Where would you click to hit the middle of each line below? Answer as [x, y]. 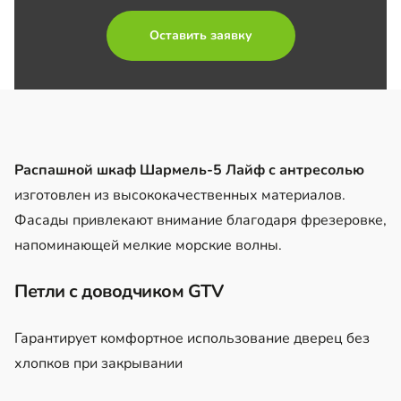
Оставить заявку [200, 35]
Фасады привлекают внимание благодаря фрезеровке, [200, 220]
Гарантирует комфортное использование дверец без [192, 338]
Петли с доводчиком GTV [119, 291]
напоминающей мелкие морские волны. [148, 245]
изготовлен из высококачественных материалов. [180, 195]
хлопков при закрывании [98, 363]
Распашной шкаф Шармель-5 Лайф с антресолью [189, 170]
